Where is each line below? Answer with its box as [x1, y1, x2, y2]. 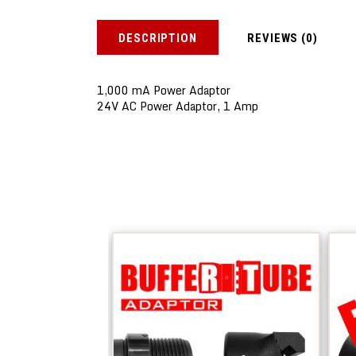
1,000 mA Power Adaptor [97, 81, 230, 100]
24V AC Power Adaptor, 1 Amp [97, 97, 258, 116]
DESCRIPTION [118, 30, 198, 45]
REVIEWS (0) [247, 30, 319, 45]
